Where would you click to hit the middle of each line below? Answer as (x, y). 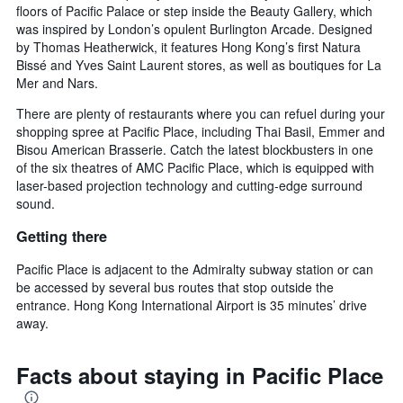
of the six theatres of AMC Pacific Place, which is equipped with (195, 168)
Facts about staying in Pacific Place (200, 375)
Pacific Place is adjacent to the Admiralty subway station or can (195, 269)
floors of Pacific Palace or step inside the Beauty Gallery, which (194, 11)
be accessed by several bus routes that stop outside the (175, 287)
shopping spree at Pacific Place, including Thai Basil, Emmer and (201, 132)
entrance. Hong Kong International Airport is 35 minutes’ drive (192, 304)
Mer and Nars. (57, 83)
